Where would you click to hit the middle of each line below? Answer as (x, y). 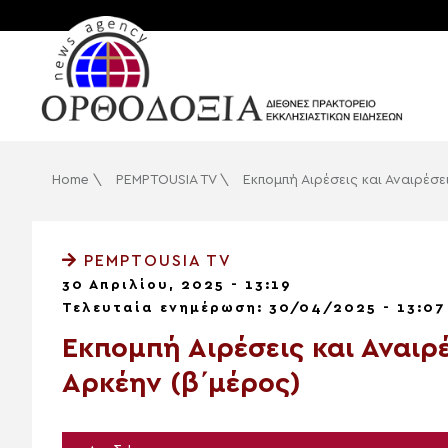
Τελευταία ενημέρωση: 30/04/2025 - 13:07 (254, 308)
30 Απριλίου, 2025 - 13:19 (176, 285)
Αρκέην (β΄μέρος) (181, 384)
